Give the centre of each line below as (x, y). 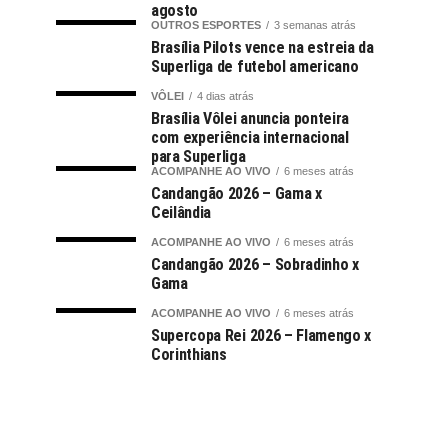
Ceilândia (181, 212)
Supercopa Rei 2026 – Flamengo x (261, 335)
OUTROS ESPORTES (206, 24)
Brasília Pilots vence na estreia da (262, 47)
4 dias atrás (225, 95)
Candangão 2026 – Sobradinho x (255, 264)
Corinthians (189, 354)
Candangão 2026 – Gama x (236, 193)
